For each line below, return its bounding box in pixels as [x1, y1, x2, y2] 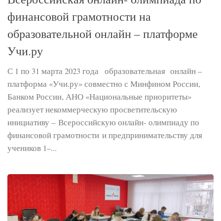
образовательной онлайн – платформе [7, 25, 198, 41]
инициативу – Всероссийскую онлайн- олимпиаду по [7, 116, 199, 128]
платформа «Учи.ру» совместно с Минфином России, [7, 77, 200, 89]
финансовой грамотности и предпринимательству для [7, 129, 202, 141]
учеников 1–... [7, 142, 57, 153]
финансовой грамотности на [7, 8, 151, 24]
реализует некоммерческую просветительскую [7, 103, 177, 115]
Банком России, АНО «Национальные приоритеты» [7, 90, 191, 102]
